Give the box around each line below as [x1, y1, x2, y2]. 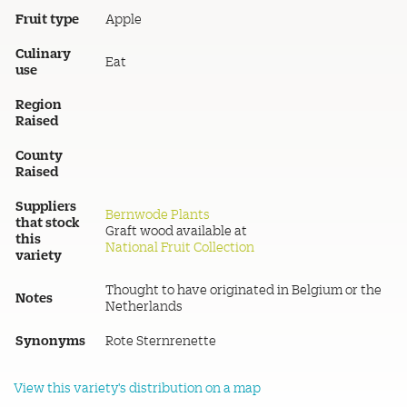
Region [15, 94, 62, 113]
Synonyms [15, 331, 85, 349]
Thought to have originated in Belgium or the [105, 281, 382, 298]
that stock [15, 213, 80, 231]
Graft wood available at [105, 222, 247, 239]
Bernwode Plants [105, 205, 210, 223]
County [15, 145, 63, 164]
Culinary [15, 44, 71, 62]
